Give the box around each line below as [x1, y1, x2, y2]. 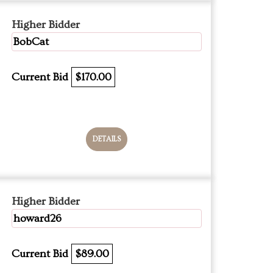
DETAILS [93, 135, 121, 143]
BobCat [13, 35, 49, 48]
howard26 [13, 212, 62, 225]
